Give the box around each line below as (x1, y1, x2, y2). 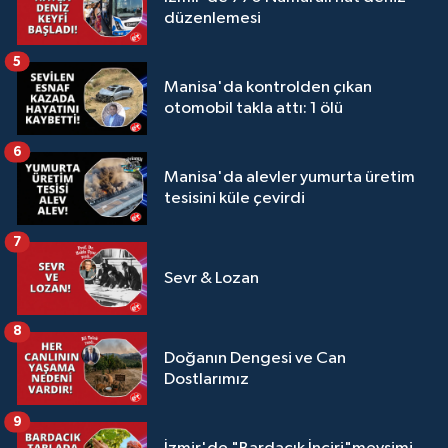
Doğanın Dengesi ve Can (164, 349, 346, 367)
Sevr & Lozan (164, 269, 259, 287)
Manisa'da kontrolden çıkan (164, 79, 372, 97)
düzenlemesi (164, 10, 261, 27)
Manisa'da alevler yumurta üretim (164, 169, 415, 187)
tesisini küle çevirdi (164, 190, 305, 208)
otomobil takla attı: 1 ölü (164, 100, 343, 118)
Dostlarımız (164, 370, 249, 388)
